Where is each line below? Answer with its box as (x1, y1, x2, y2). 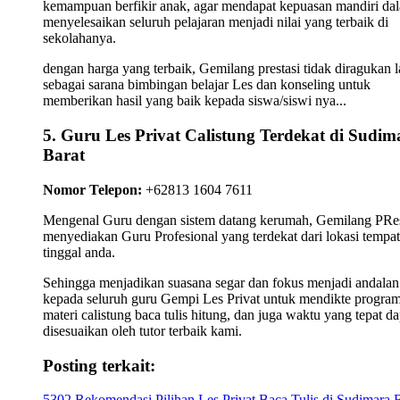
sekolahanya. (43, 30, 116, 46)
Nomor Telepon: (43, 181, 142, 197)
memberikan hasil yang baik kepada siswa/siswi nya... (43, 93, 346, 109)
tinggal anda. (43, 244, 115, 260)
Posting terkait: (43, 355, 155, 375)
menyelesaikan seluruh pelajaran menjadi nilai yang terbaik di (43, 14, 388, 30)
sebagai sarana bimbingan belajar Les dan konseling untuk (43, 77, 371, 93)
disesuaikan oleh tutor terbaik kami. (43, 322, 242, 338)
